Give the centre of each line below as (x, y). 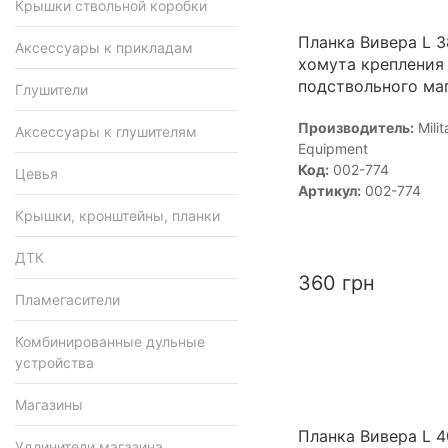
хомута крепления (370, 64)
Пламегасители (67, 299)
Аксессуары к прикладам (104, 47)
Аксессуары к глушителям (106, 131)
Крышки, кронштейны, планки (117, 215)
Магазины (49, 404)
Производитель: (355, 127)
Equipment (332, 148)
